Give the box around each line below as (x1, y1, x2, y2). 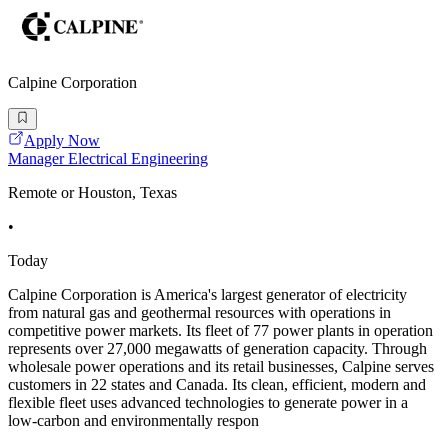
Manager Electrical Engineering (8, 150, 208, 168)
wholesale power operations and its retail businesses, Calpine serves (8, 358, 434, 376)
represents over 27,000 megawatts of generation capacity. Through (8, 340, 427, 358)
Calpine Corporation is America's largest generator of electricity (8, 286, 407, 304)
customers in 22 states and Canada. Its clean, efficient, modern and (8, 376, 426, 394)
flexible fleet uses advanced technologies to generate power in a (8, 394, 408, 412)
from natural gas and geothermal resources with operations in (8, 304, 391, 322)
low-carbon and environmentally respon (8, 412, 259, 430)
